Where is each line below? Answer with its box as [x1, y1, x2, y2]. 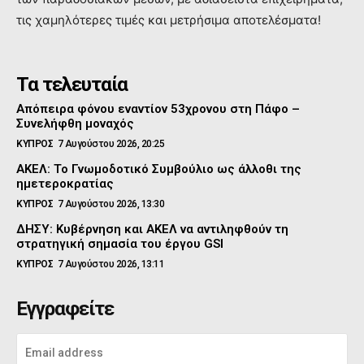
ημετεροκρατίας [16, 176, 114, 192]
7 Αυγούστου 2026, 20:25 [57, 138, 164, 150]
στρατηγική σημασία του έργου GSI [16, 236, 223, 252]
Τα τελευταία [16, 73, 128, 97]
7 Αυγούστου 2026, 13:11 [57, 258, 164, 271]
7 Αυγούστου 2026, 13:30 [57, 198, 164, 210]
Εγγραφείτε [16, 297, 114, 321]
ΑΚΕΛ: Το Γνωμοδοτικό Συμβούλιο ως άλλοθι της [16, 162, 301, 177]
